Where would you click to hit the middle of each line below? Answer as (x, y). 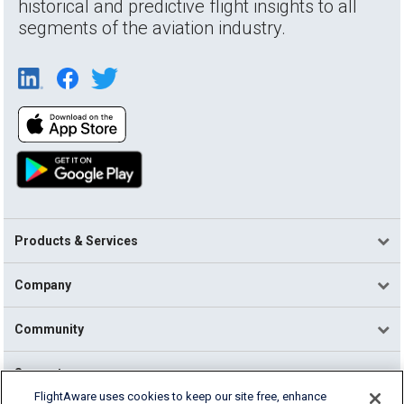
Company (42, 285)
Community (49, 329)
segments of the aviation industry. (152, 28)
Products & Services (76, 240)
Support (38, 373)
